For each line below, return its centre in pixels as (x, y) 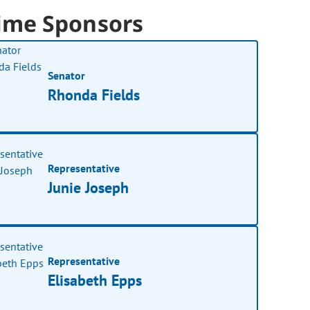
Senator (67, 75)
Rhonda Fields (94, 94)
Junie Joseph (89, 187)
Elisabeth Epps (95, 280)
